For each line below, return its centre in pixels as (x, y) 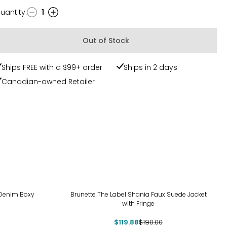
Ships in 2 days (151, 67)
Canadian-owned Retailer (48, 82)
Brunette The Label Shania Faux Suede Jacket (138, 194)
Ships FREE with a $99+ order (52, 67)
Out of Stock (106, 41)
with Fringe (139, 203)
